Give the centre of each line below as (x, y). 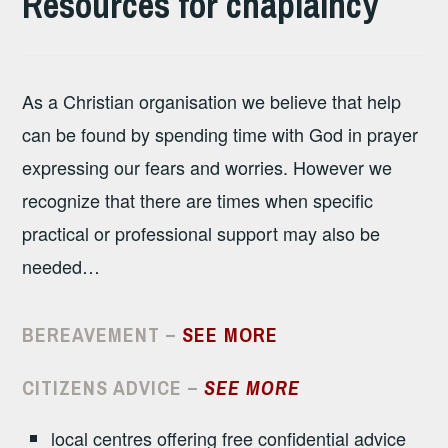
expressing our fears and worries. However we (207, 167)
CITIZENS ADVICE (105, 387)
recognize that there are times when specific (198, 200)
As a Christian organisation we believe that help (212, 101)
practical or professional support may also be (201, 233)
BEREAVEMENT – (102, 334)
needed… (61, 266)
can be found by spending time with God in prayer (220, 134)
